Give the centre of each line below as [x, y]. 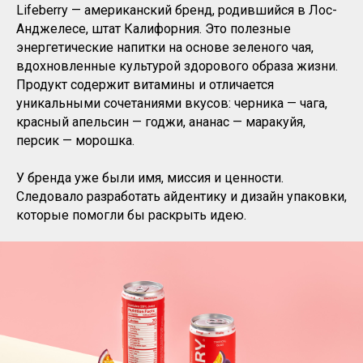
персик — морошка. [75, 140]
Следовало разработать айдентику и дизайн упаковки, [181, 196]
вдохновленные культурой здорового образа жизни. [177, 66]
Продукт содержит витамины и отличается [145, 84]
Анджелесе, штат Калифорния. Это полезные [154, 28]
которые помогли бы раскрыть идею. [131, 215]
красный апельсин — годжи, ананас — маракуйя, [161, 122]
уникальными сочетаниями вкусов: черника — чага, [172, 103]
